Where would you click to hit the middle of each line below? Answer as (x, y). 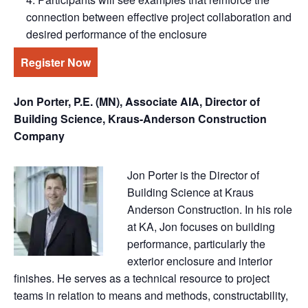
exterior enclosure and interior (200, 261)
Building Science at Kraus (190, 192)
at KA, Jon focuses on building (201, 227)
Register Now (56, 63)
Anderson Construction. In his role (210, 210)
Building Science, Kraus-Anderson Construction (140, 119)
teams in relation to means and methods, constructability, (151, 296)
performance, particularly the (196, 244)
